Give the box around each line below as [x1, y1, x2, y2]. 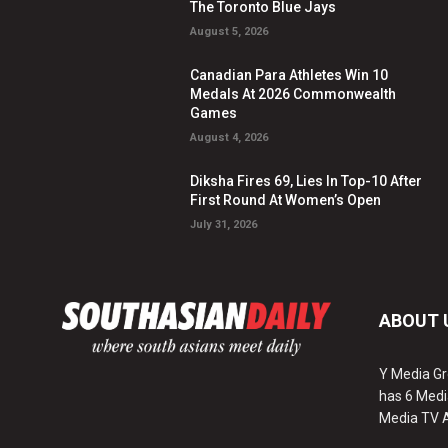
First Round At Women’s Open [190, 192, 382, 209]
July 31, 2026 [190, 218, 258, 232]
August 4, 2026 [190, 131, 269, 145]
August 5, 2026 [190, 25, 269, 39]
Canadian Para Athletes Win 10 [190, 67, 389, 84]
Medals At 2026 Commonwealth [190, 86, 397, 103]
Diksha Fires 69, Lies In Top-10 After [190, 173, 423, 190]
